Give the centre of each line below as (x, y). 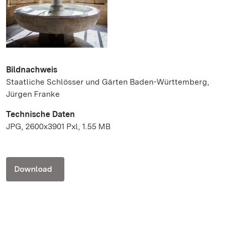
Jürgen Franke (33, 94)
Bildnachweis (32, 69)
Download (33, 169)
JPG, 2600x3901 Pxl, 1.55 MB (58, 126)
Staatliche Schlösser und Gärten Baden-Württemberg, (108, 82)
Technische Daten (41, 114)
